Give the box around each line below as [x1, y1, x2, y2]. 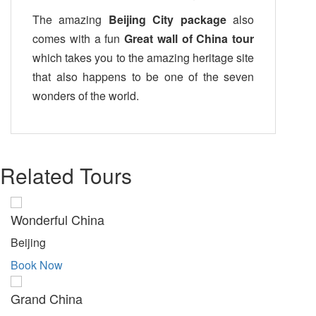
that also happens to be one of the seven [32, 68, 255, 85]
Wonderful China [11, 209, 104, 229]
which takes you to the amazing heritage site [32, 49, 255, 66]
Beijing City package [108, 11, 226, 28]
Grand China [11, 288, 83, 308]
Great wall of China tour [124, 30, 255, 47]
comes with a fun [32, 30, 125, 47]
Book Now [11, 256, 63, 273]
